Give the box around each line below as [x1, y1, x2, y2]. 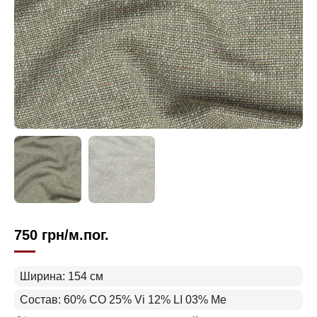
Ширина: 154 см [20, 270, 103, 282]
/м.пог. [64, 226, 109, 243]
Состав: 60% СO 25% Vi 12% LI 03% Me [20, 293, 226, 306]
